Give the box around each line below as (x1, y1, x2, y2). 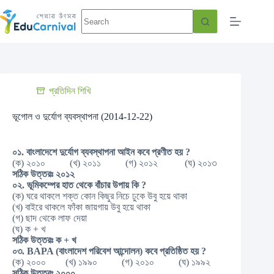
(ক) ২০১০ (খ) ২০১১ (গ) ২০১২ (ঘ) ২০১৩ (12, 158, 217, 168)
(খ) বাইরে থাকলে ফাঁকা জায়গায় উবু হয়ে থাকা (12, 202, 150, 212)
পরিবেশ (89, 246, 113, 256)
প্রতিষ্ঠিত (160, 246, 190, 256)
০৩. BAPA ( (12, 246, 59, 256)
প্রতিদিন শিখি (49, 86, 91, 96)
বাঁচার (95, 180, 113, 190)
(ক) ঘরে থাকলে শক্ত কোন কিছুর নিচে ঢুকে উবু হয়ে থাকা (12, 191, 187, 201)
